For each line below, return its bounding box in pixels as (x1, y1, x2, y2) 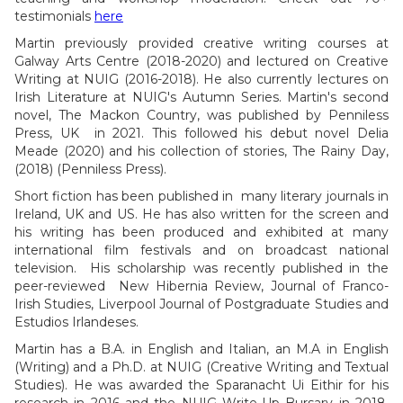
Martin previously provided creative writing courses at (14, 35, 389, 52)
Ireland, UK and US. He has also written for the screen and (14, 206, 389, 223)
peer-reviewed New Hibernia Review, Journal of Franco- (14, 278, 389, 295)
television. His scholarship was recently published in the (14, 260, 389, 277)
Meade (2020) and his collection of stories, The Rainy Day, (14, 143, 389, 160)
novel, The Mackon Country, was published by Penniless (14, 107, 389, 124)
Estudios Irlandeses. (14, 314, 139, 331)
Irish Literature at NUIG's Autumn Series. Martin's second (14, 89, 389, 106)
